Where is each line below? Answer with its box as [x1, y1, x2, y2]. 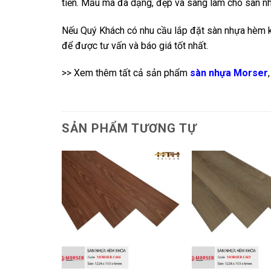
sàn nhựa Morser [190, 67, 268, 79]
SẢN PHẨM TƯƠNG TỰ [62, 121, 197, 136]
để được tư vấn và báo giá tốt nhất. [62, 39, 208, 51]
